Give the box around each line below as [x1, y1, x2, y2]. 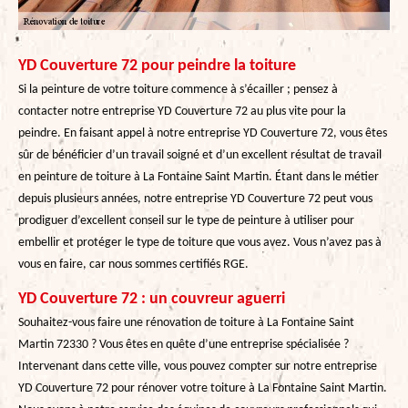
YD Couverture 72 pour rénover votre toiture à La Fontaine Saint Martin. [18, 381, 387, 395]
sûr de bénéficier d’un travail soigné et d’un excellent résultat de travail [18, 148, 382, 162]
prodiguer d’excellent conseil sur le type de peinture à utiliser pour [18, 213, 354, 228]
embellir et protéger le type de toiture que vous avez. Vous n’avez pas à [18, 235, 382, 250]
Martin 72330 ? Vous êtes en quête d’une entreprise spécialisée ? [18, 337, 349, 352]
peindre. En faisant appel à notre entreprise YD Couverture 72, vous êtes [18, 126, 387, 140]
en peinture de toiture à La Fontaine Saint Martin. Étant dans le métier [18, 169, 379, 184]
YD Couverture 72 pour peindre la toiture [18, 56, 296, 75]
